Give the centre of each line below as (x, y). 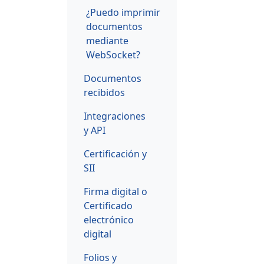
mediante (107, 40)
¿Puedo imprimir (123, 12)
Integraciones (115, 116)
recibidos (104, 92)
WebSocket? (113, 55)
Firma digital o (115, 191)
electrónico (109, 220)
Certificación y (115, 154)
